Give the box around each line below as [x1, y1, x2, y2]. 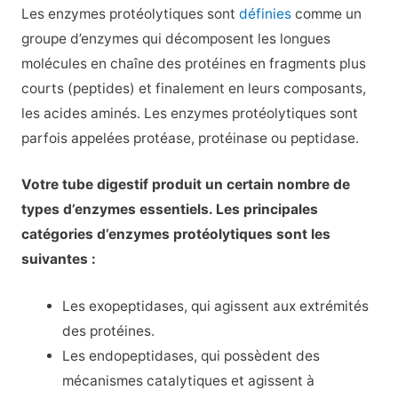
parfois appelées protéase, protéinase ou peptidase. [20, 129, 359, 147]
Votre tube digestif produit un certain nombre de [20, 176, 350, 194]
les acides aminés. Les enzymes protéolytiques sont [20, 104, 358, 122]
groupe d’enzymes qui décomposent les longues [20, 29, 330, 47]
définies [238, 4, 291, 22]
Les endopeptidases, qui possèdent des [62, 347, 321, 365]
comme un [291, 4, 362, 22]
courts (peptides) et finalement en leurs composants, [20, 79, 366, 97]
